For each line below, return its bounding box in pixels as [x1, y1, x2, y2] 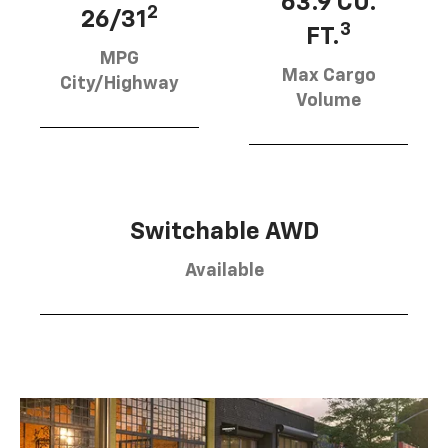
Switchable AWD [129, 219, 319, 244]
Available [184, 261, 264, 280]
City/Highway [60, 74, 179, 93]
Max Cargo [281, 66, 376, 85]
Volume [296, 91, 361, 110]
